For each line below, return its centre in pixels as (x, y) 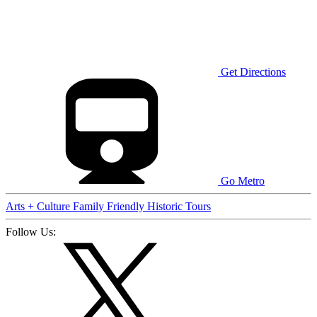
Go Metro (241, 180)
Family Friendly (110, 206)
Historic (166, 206)
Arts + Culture (39, 206)
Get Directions (253, 71)
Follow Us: (31, 231)
